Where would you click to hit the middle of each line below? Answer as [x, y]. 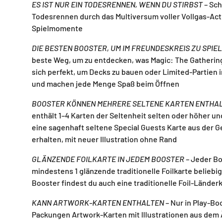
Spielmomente [57, 28]
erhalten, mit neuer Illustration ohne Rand [104, 139]
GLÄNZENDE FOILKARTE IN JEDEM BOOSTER [108, 159]
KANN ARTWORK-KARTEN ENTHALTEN [98, 203]
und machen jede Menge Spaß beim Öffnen [106, 84]
